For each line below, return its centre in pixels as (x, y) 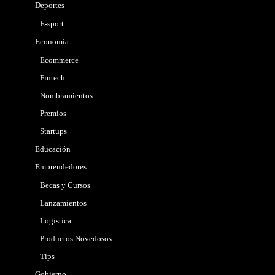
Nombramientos (66, 95)
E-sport (52, 23)
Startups (53, 131)
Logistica (55, 220)
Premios (53, 113)
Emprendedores (60, 166)
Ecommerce (59, 60)
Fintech (52, 77)
